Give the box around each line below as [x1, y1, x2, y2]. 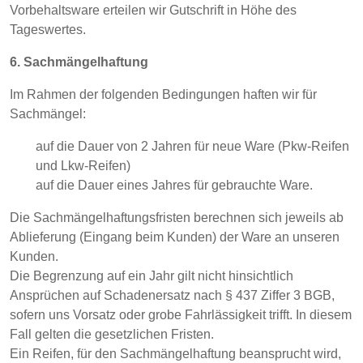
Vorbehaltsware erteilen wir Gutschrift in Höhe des [10, 3, 297, 17]
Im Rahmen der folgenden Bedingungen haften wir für [10, 88, 317, 101]
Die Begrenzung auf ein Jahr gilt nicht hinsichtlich [10, 269, 293, 283]
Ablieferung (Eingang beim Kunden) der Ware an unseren [10, 230, 340, 244]
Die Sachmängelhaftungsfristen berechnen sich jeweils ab [10, 211, 344, 224]
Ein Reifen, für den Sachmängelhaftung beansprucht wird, [10, 347, 341, 361]
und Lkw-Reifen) [36, 159, 130, 173]
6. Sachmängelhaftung [10, 55, 148, 69]
